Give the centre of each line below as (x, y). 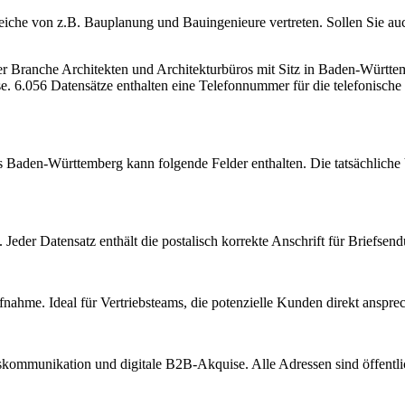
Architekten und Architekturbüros (157, 69)
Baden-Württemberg (65, 163)
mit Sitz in (286, 69)
